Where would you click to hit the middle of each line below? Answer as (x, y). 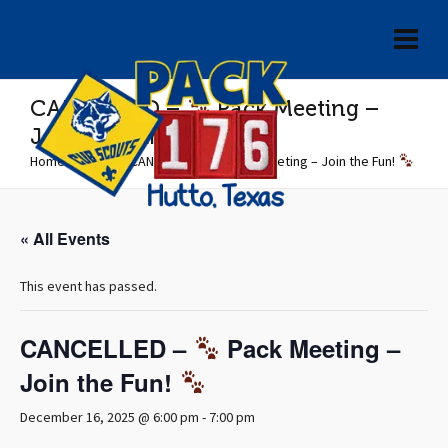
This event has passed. (88, 287)
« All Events (65, 238)
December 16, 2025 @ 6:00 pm (109, 418)
